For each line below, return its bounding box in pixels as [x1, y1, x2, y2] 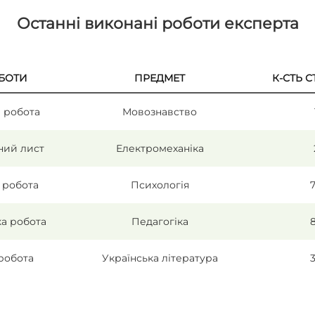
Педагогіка [131, 215, 188, 229]
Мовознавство [122, 105, 197, 119]
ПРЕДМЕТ [134, 72, 185, 85]
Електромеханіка [115, 142, 204, 155]
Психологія [130, 179, 189, 192]
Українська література [101, 252, 218, 265]
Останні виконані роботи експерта [16, 14, 299, 34]
